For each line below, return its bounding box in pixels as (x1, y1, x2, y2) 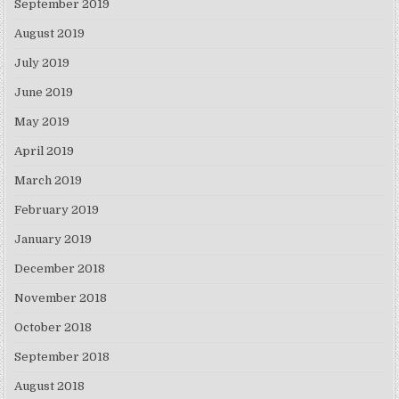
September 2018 (14, 350, 110, 364)
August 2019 (14, 27, 85, 41)
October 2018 (14, 321, 93, 335)
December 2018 (14, 262, 106, 276)
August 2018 (14, 379, 85, 394)
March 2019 (14, 174, 83, 188)
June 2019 (14, 85, 74, 100)
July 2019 (14, 56, 70, 70)
